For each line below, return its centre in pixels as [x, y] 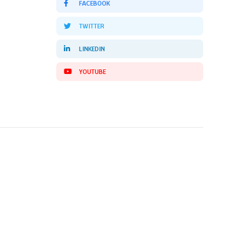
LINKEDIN [92, 49]
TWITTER [92, 26]
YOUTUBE [92, 72]
